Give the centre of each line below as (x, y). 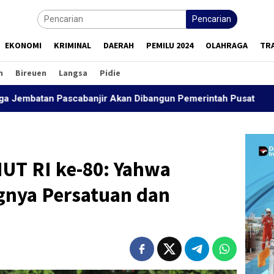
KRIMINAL (72, 45)
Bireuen (31, 73)
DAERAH (119, 45)
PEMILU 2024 (170, 45)
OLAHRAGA (227, 45)
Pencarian (212, 19)
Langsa (73, 73)
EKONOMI (23, 45)
